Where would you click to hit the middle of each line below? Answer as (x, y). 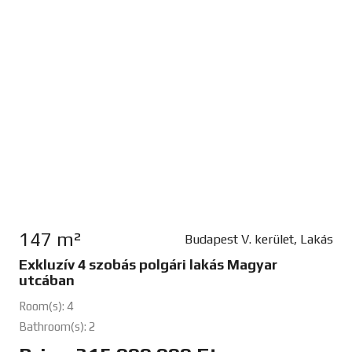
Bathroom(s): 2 (57, 327)
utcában (46, 280)
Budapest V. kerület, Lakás (258, 240)
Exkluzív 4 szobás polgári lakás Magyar (148, 265)
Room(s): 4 (46, 306)
